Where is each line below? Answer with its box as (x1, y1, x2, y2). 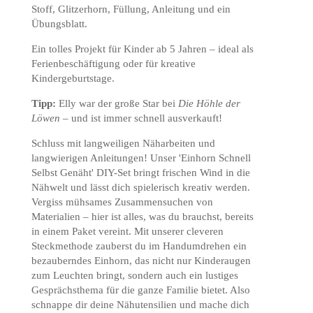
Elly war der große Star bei (55, 98, 178, 109)
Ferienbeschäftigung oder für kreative (31, 58, 196, 69)
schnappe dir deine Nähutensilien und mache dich (31, 299, 249, 310)
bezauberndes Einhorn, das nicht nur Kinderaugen (31, 255, 251, 266)
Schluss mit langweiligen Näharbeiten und (31, 138, 215, 149)
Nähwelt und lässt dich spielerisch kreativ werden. (31, 182, 250, 193)
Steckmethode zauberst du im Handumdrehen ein (31, 240, 247, 252)
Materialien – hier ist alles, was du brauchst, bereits (31, 211, 254, 222)
